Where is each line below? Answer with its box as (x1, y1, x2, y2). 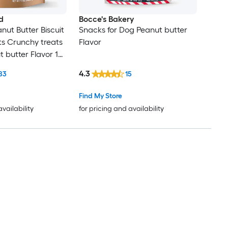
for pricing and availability (78, 104, 164, 113)
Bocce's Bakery (78, 14, 134, 24)
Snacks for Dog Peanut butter (78, 25, 187, 35)
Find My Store (78, 92, 122, 101)
